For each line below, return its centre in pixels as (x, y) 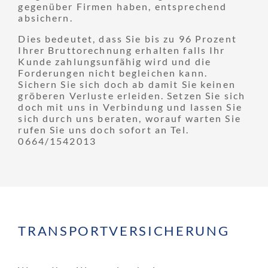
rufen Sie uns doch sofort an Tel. (103, 130)
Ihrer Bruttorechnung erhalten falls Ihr (122, 50)
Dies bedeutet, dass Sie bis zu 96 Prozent (127, 39)
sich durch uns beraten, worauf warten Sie (130, 118)
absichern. (45, 18)
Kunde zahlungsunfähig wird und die (115, 62)
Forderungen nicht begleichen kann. (113, 73)
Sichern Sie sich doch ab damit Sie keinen (127, 84)
